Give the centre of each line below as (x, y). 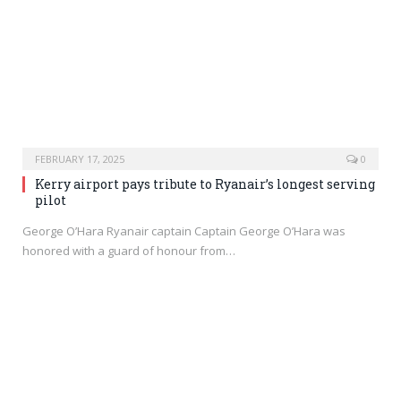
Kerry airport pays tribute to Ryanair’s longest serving (205, 183)
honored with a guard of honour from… (129, 250)
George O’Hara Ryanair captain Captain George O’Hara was (184, 230)
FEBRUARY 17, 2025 (80, 158)
